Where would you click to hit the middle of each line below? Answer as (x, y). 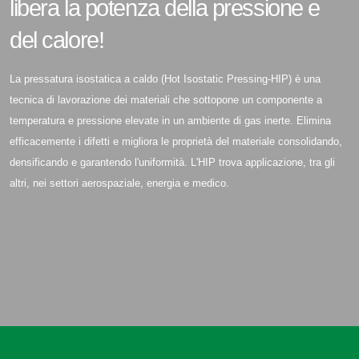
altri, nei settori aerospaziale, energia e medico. (119, 183)
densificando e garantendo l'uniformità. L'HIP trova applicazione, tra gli (172, 162)
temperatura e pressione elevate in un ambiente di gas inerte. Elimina (170, 121)
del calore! (57, 40)
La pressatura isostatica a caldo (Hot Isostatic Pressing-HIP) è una (165, 79)
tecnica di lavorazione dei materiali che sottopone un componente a (166, 100)
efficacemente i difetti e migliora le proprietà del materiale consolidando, (176, 141)
